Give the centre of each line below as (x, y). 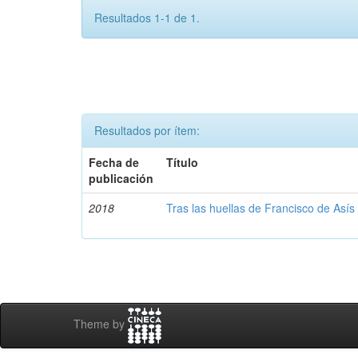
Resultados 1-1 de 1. (147, 18)
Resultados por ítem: (147, 130)
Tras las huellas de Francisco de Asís (261, 208)
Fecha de (114, 162)
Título (183, 162)
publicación (121, 178)
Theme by (101, 324)
